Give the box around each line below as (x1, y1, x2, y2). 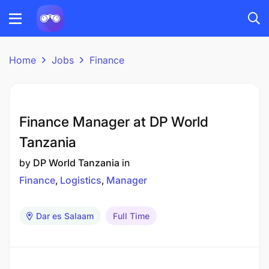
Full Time (113, 211, 150, 221)
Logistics (60, 174, 101, 186)
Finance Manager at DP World (19, 113, 208, 130)
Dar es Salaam (36, 211, 94, 221)
